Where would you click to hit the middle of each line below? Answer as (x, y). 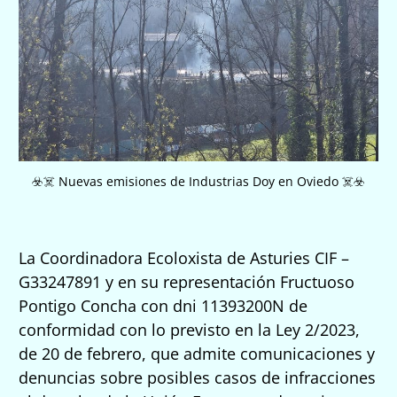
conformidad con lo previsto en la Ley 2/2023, (189, 329)
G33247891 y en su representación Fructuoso (187, 281)
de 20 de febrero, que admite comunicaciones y (197, 353)
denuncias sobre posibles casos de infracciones (197, 377)
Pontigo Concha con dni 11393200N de (163, 305)
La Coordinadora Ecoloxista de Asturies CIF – (184, 257)
